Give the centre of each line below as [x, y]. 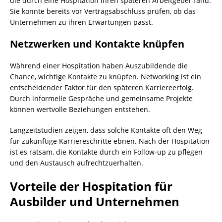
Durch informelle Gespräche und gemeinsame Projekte [101, 98]
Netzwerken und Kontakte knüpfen [97, 44]
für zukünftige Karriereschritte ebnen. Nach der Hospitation [110, 141]
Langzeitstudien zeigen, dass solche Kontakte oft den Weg [106, 130]
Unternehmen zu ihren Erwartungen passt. [82, 22]
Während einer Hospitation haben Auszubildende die [99, 65]
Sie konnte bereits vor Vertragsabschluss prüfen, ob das [103, 11]
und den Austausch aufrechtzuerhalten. [77, 163]
